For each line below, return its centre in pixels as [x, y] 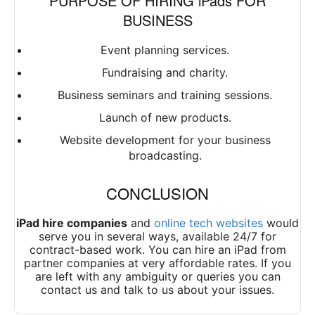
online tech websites [208, 223]
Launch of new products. [165, 118]
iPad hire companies [72, 223]
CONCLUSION [157, 193]
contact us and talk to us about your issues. [157, 290]
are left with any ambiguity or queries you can [157, 277]
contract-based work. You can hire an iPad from [157, 250]
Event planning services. [165, 50]
